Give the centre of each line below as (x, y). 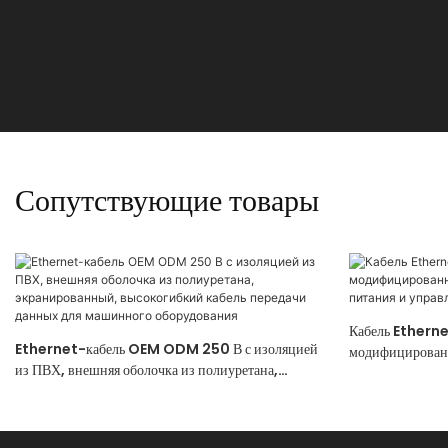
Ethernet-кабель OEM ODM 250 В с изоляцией (166, 348)
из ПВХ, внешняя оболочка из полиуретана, (146, 369)
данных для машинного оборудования (128, 411)
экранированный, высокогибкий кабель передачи (162, 390)
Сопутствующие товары (167, 200)
